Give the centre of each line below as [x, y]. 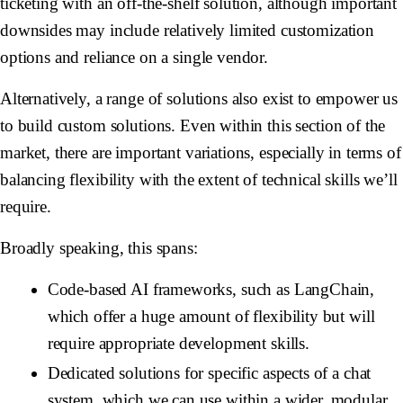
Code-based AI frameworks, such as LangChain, [211, 290]
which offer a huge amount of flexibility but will [211, 317]
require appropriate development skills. [178, 344]
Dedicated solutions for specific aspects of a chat [209, 373]
